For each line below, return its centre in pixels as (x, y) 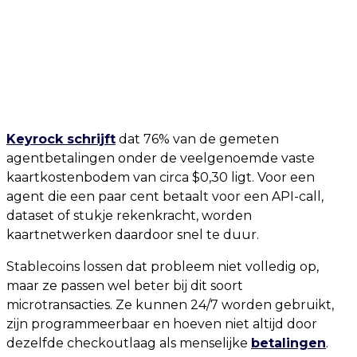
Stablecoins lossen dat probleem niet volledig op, (163, 266)
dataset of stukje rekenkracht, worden (129, 215)
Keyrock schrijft (61, 139)
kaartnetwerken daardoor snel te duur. (133, 234)
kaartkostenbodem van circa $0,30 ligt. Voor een (161, 177)
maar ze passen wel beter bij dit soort (125, 285)
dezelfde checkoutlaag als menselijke (129, 343)
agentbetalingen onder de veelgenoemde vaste (161, 158)
